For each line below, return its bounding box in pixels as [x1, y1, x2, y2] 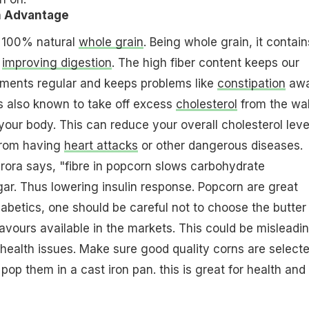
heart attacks [63, 138, 138, 152]
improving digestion [1, 55, 112, 70]
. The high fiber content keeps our [111, 55, 299, 70]
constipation [217, 76, 286, 90]
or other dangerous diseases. [137, 138, 303, 152]
